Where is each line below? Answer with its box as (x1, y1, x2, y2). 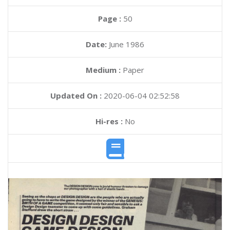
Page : (98, 13, 123, 24)
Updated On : (50, 90, 102, 101)
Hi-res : (95, 116, 123, 126)
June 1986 (109, 39, 144, 49)
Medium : (86, 65, 121, 75)
